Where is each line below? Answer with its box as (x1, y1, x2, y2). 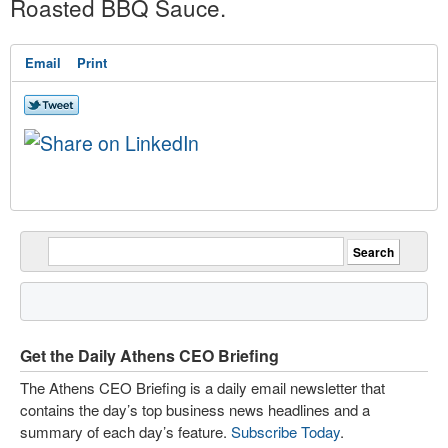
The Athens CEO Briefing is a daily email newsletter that (20, 376, 385, 398)
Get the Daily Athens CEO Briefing (20, 343, 279, 367)
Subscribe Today (231, 420, 340, 442)
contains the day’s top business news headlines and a (20, 398, 370, 420)
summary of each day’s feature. (20, 420, 231, 442)
